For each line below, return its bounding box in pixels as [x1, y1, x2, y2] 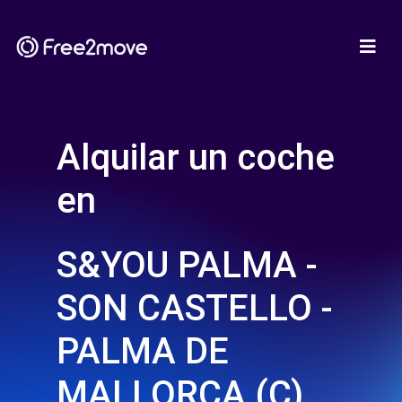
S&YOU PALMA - [57, 244, 318, 286]
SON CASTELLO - [57, 287, 333, 329]
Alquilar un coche [57, 136, 335, 179]
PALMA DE [57, 330, 229, 372]
